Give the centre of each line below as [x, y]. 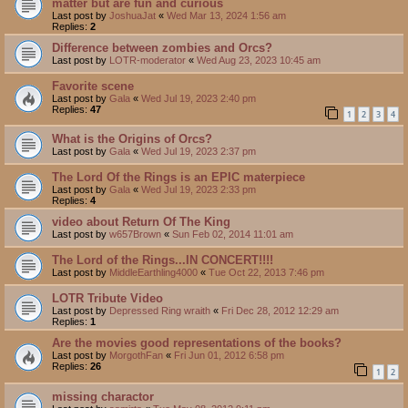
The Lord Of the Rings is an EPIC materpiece [178, 178]
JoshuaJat [133, 15]
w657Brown [135, 235]
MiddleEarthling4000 [153, 273]
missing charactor [103, 396]
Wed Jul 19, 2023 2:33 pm [199, 190]
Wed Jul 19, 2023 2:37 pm [199, 152]
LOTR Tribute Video [107, 299]
